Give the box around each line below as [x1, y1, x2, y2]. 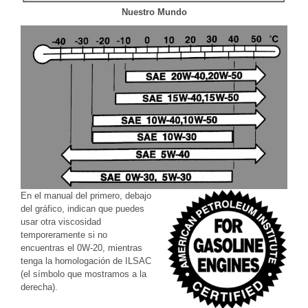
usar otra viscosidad [21, 216, 101, 227]
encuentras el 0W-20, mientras [21, 242, 142, 253]
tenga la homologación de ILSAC [21, 255, 151, 266]
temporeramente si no [21, 229, 107, 240]
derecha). [21, 281, 58, 292]
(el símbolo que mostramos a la [21, 268, 146, 279]
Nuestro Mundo [121, 6, 187, 17]
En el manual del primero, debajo [21, 190, 151, 201]
